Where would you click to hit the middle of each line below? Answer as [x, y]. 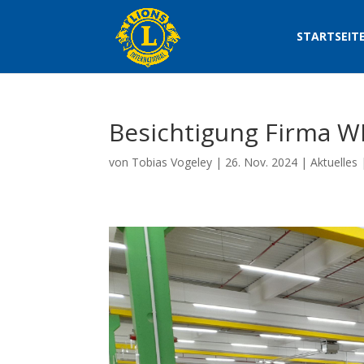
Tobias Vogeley [172, 162]
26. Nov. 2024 [262, 162]
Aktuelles [334, 162]
